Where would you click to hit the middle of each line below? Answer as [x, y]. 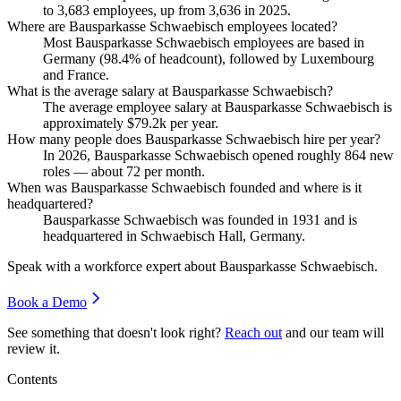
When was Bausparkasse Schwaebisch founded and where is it [184, 187]
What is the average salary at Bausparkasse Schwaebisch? [170, 90]
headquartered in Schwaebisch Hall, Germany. [174, 235]
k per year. [189, 123]
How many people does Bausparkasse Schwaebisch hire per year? [194, 139]
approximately [85, 123]
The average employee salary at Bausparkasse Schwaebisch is [218, 107]
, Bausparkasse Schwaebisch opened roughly [216, 155]
